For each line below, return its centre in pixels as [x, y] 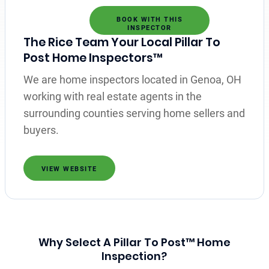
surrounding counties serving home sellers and [134, 113]
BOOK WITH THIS [150, 19]
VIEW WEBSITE [69, 169]
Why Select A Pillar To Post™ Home [134, 242]
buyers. [41, 130]
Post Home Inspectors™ [93, 58]
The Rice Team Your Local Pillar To [122, 42]
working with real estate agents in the [112, 96]
